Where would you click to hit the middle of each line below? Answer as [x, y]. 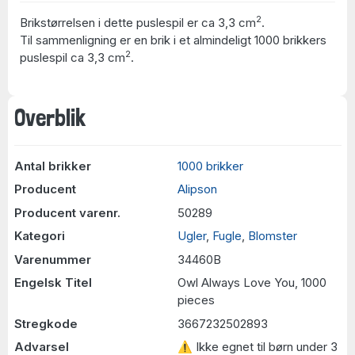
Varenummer [52, 259]
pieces [196, 300]
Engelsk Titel [53, 282]
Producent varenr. [67, 212]
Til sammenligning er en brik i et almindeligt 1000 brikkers [173, 40]
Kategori [39, 236]
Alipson [197, 189]
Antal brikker [52, 166]
